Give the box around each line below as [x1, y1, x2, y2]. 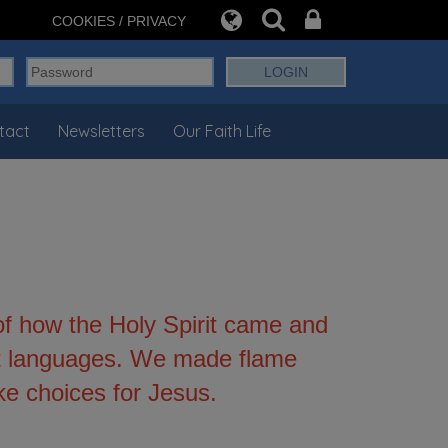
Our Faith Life [172, 121, 271, 141]
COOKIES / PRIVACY [52, 13, 186, 29]
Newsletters [57, 121, 145, 141]
